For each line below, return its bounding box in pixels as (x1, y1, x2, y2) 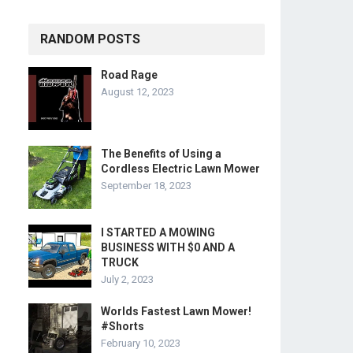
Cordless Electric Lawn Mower (101, 162, 260, 175)
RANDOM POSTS (40, 32, 140, 46)
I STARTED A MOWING (101, 226, 215, 239)
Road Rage (101, 69, 158, 81)
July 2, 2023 (101, 273, 154, 285)
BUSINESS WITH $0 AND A (101, 241, 235, 254)
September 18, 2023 (101, 180, 191, 191)
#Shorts (101, 320, 144, 333)
